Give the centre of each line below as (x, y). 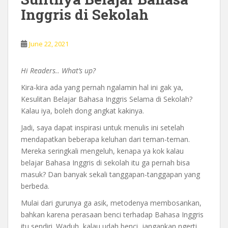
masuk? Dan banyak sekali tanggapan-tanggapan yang (110, 174)
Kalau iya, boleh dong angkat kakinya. (82, 110)
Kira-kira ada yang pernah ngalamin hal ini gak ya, (102, 87)
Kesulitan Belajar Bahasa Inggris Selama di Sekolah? (107, 99)
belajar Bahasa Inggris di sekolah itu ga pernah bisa (105, 162)
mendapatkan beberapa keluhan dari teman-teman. (105, 139)
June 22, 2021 (49, 44)
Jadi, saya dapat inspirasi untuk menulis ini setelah (103, 127)
